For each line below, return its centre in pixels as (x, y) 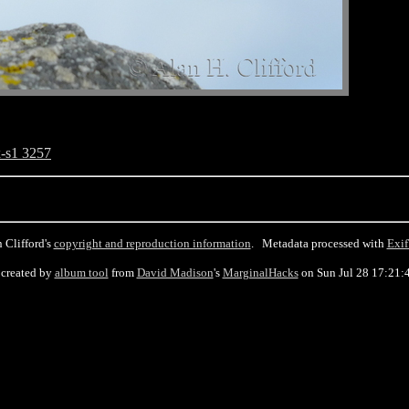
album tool (81, 273)
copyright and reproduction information (152, 243)
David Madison (175, 273)
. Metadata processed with (319, 243)
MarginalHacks (260, 273)
